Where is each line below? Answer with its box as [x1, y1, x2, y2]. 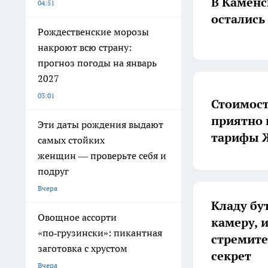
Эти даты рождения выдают [38, 118, 163, 130]
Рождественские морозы [38, 26, 149, 38]
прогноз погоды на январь [38, 57, 157, 69]
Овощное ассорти [38, 211, 117, 223]
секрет [211, 248, 251, 264]
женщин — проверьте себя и [38, 150, 166, 162]
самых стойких [38, 134, 105, 146]
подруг [38, 165, 69, 177]
